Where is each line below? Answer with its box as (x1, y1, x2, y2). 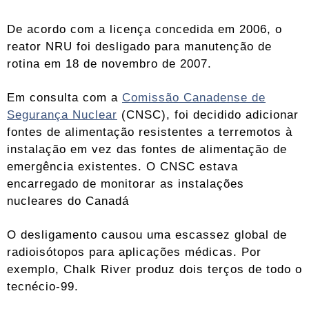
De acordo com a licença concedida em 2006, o (7, 21, 282, 36)
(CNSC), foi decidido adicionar (117, 107, 299, 121)
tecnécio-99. (7, 279, 79, 293)
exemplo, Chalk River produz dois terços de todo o (7, 261, 302, 276)
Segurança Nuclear (7, 107, 117, 121)
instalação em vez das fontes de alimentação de (7, 141, 287, 156)
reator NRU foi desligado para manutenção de (7, 39, 272, 53)
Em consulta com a (7, 90, 122, 104)
